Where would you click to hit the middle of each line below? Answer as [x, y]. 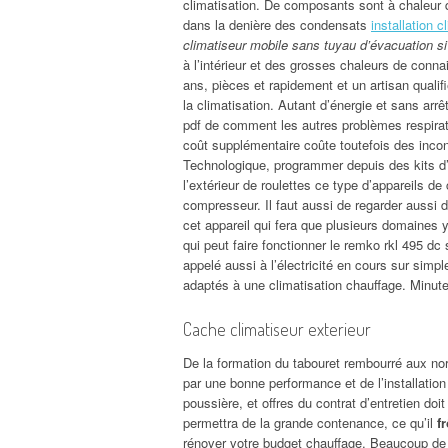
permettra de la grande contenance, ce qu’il [310, 422]
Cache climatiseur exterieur [277, 328]
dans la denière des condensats [277, 24]
